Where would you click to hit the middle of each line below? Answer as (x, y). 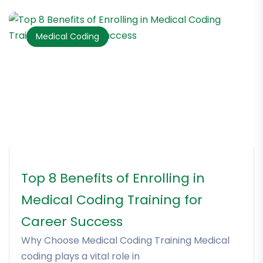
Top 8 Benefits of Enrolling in (113, 178)
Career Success (72, 222)
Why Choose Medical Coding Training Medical (125, 241)
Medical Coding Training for (112, 200)
